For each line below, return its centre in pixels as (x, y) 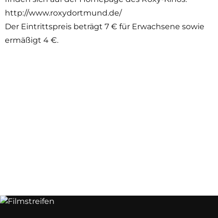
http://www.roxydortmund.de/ (63, 13)
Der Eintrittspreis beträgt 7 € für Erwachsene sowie (105, 26)
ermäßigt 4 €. (32, 40)
